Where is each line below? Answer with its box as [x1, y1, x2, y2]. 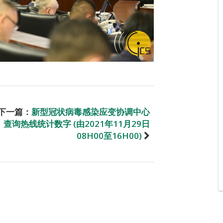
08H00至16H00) [77, 129, 142, 141]
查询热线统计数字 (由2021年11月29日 [3, 117, 150, 129]
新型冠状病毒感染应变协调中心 [31, 106, 150, 117]
